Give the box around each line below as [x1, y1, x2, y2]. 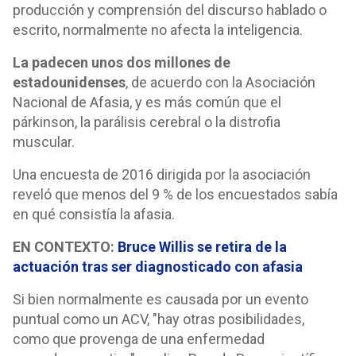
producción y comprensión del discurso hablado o [13, 2, 327, 18]
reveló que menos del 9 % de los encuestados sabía [13, 186, 338, 203]
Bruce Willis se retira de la [118, 238, 287, 255]
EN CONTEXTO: [13, 238, 118, 255]
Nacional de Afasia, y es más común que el [13, 94, 281, 110]
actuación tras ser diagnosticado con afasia [13, 258, 303, 275]
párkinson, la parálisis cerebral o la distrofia [13, 114, 281, 130]
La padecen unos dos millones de [13, 54, 230, 71]
